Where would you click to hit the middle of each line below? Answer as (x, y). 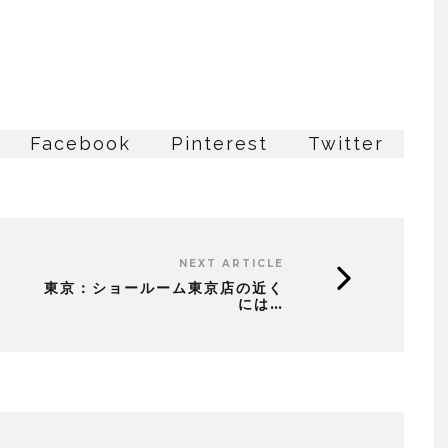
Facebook (80, 143)
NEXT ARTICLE (231, 263)
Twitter (346, 143)
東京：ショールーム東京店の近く (164, 287)
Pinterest (219, 143)
